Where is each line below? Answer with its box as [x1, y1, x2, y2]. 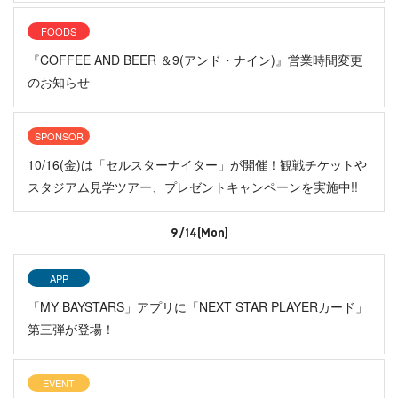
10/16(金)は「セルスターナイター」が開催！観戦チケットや [28, 155, 367, 173]
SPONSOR [34, 128, 84, 143]
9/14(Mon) [170, 225, 228, 241]
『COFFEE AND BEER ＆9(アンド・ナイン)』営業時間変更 [28, 50, 362, 68]
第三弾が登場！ [28, 319, 115, 338]
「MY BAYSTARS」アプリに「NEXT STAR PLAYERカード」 [28, 297, 368, 315]
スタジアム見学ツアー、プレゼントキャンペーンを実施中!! [28, 177, 358, 195]
